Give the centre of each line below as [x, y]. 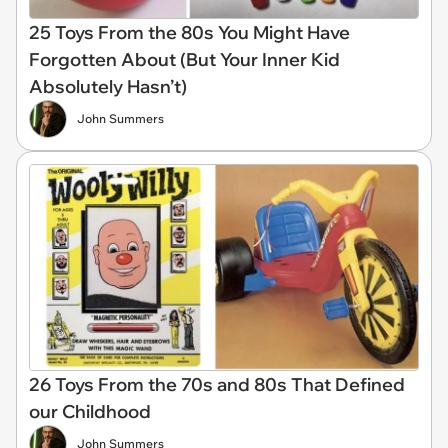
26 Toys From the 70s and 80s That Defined [217, 384]
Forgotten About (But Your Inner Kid [184, 60]
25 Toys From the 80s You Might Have [189, 33]
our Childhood [90, 411]
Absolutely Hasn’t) [108, 87]
